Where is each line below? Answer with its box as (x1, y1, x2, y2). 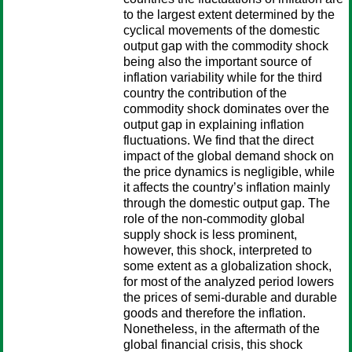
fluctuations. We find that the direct (123, 134, 313, 147)
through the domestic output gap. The (123, 196, 330, 210)
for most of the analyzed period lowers (123, 275, 334, 288)
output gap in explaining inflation (123, 118, 304, 131)
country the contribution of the (123, 86, 287, 100)
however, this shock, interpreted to (123, 244, 312, 257)
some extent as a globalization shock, (123, 259, 332, 273)
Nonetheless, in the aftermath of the (123, 322, 320, 335)
